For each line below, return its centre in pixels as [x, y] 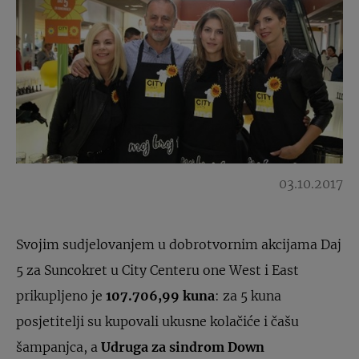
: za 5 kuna [248, 296]
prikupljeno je [61, 296]
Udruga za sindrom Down [183, 347]
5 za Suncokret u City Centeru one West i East [157, 270]
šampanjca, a [58, 347]
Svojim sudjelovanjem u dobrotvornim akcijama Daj [179, 244]
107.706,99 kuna [160, 296]
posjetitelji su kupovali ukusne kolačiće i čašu [157, 321]
